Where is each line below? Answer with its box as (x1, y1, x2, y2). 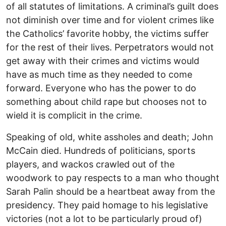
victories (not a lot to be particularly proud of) (6, 213, 202, 224)
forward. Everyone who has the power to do (6, 83, 196, 94)
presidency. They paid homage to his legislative (6, 200, 208, 211)
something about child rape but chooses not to (6, 96, 207, 107)
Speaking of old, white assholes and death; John (6, 132, 213, 143)
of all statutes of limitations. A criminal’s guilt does (6, 1, 218, 12)
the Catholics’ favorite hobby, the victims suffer (6, 28, 209, 39)
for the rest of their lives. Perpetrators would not (6, 42, 214, 53)
